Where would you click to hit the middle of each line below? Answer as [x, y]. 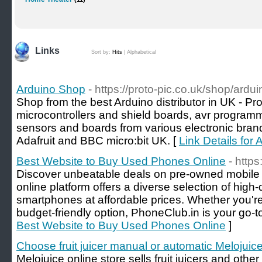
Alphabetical [142, 52]
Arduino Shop [51, 89]
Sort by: [102, 52]
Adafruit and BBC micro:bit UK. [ [98, 141]
